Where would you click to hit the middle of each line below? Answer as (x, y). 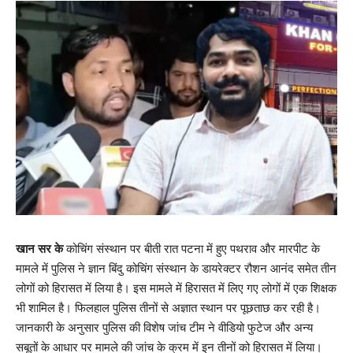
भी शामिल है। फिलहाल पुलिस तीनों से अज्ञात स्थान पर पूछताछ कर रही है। (168, 307)
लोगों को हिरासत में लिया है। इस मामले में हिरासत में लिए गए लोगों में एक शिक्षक (176, 288)
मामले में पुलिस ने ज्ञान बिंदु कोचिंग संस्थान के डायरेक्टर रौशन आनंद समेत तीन (176, 268)
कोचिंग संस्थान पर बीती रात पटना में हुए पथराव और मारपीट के (191, 248)
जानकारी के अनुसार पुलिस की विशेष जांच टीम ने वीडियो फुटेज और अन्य (164, 327)
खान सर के (39, 248)
